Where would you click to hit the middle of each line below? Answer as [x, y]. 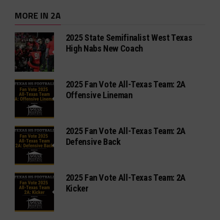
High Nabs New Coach [104, 49]
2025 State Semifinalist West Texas [129, 38]
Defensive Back [93, 142]
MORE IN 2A [38, 16]
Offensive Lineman [99, 95]
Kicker [77, 189]
